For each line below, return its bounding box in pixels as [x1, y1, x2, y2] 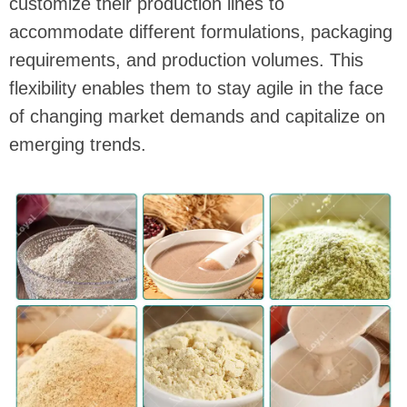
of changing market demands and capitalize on [9, 106, 385, 126]
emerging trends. [9, 134, 146, 154]
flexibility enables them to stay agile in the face [9, 78, 383, 98]
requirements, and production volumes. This [9, 50, 363, 70]
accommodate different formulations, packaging [9, 22, 392, 42]
